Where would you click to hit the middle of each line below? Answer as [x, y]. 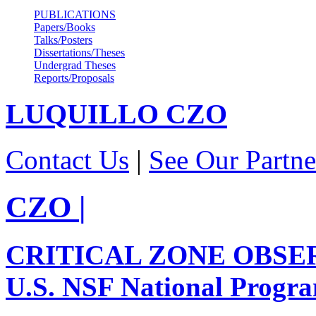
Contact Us [67, 160]
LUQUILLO [82, 114]
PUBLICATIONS [75, 14]
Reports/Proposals [74, 78]
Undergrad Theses [75, 65]
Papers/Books [65, 27]
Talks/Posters [63, 39]
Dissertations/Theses [79, 52]
